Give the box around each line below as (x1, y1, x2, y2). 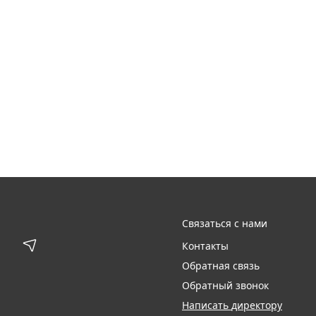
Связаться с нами (242, 217, 267, 230)
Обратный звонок (182, 279, 269, 292)
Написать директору (231, 298, 282, 312)
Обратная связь (182, 259, 260, 272)
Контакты (182, 239, 229, 253)
